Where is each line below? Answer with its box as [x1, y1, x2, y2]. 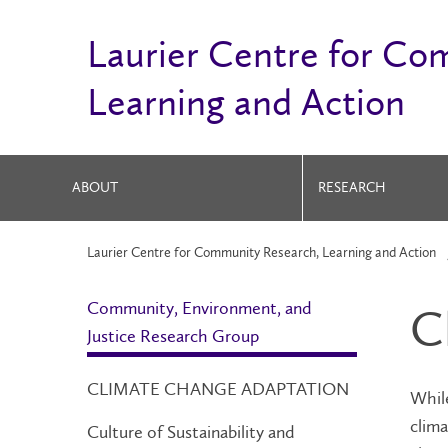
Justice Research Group [87, 325, 259, 347]
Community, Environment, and [87, 297, 312, 319]
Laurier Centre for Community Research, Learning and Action [87, 244, 436, 261]
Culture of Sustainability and [87, 421, 295, 443]
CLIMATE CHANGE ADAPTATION [87, 378, 349, 400]
